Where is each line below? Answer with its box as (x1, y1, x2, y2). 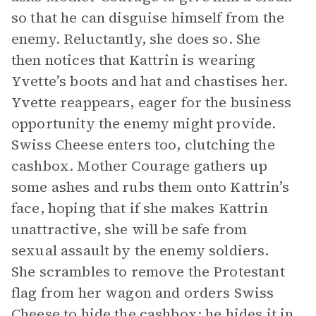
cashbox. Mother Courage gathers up (11, 156, 268, 176)
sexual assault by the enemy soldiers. (11, 241, 269, 260)
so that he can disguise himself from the (11, 8, 284, 28)
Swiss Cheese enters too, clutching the (11, 135, 275, 154)
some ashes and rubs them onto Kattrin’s (11, 177, 289, 197)
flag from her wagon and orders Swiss (11, 283, 274, 303)
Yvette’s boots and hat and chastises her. (11, 71, 288, 91)
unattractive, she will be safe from (11, 219, 248, 239)
